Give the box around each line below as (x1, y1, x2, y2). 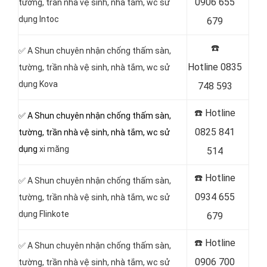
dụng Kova (18, 79, 58, 89)
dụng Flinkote (18, 209, 69, 219)
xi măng (38, 144, 69, 154)
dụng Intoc (18, 14, 59, 24)
